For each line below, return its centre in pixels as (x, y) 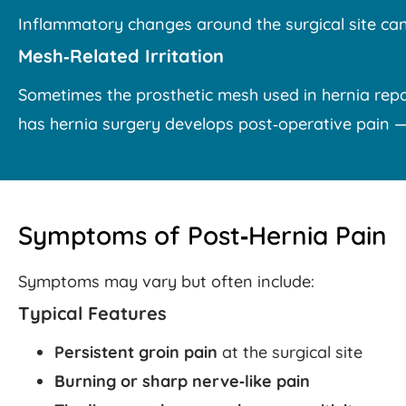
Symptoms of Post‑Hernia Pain (203, 236)
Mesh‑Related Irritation (121, 56)
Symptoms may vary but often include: (166, 282)
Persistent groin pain (136, 353)
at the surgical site (290, 353)
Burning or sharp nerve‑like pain (182, 382)
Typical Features (92, 314)
